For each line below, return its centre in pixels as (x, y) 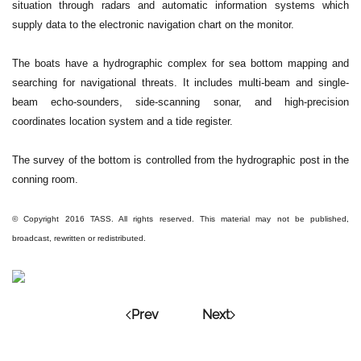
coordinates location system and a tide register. (122, 122)
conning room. (45, 180)
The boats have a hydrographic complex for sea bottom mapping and (180, 64)
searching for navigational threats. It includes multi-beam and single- (180, 83)
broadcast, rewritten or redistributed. (79, 239)
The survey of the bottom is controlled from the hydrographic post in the (180, 160)
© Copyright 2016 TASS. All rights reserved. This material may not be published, (180, 219)
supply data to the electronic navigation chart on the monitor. (153, 25)
